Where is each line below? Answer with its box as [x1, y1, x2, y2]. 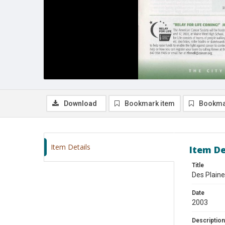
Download [64, 99, 97, 107]
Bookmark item [125, 99, 175, 107]
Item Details [51, 142, 90, 152]
